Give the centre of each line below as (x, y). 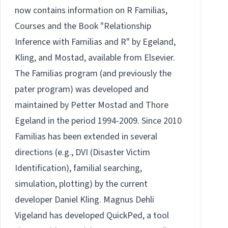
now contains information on (71, 11)
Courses (30, 26)
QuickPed (124, 216)
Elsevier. (160, 58)
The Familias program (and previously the (93, 74)
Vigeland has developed (61, 216)
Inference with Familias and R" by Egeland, (95, 42)
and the (62, 26)
